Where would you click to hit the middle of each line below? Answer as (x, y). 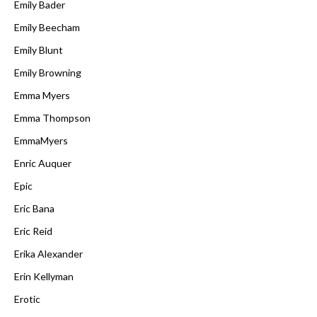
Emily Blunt (39, 50)
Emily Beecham (47, 27)
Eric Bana (34, 208)
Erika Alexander (48, 253)
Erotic (27, 299)
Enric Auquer (43, 163)
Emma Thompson (52, 117)
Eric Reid (33, 231)
